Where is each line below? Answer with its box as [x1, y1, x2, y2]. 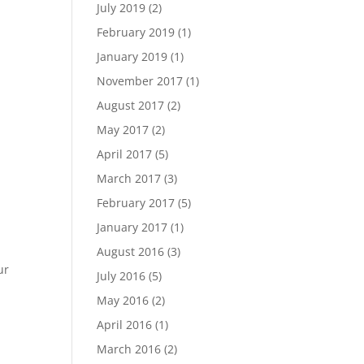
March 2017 [97, 171, 162, 186]
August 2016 [97, 244, 165, 259]
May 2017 [97, 122, 149, 137]
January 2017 [97, 219, 168, 235]
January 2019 [97, 49, 168, 64]
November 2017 [97, 73, 184, 89]
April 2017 [97, 146, 153, 162]
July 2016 [97, 268, 146, 284]
